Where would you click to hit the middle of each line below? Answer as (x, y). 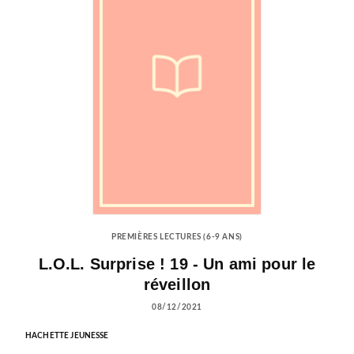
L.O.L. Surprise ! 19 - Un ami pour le (177, 264)
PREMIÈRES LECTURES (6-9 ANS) (177, 237)
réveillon (177, 284)
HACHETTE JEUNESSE (67, 335)
